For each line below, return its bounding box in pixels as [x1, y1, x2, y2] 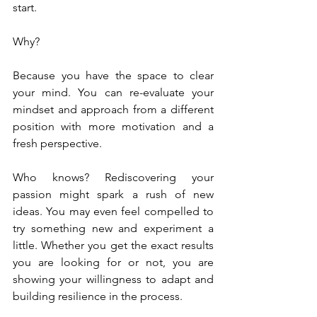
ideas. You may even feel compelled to [13, 204, 214, 218]
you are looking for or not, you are [13, 255, 214, 269]
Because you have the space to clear [13, 68, 214, 82]
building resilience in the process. [13, 289, 183, 303]
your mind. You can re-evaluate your [13, 85, 214, 99]
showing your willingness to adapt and [13, 272, 214, 286]
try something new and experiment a [13, 221, 214, 235]
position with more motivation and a [13, 119, 214, 133]
